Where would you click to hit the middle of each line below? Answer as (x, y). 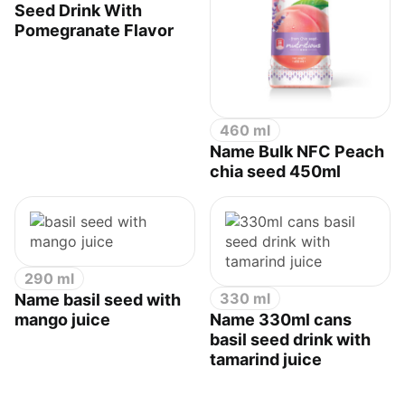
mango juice (62, 320)
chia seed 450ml (275, 172)
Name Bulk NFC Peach (297, 152)
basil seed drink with (290, 340)
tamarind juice (266, 360)
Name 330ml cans (281, 320)
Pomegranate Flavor (94, 31)
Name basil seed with (98, 300)
